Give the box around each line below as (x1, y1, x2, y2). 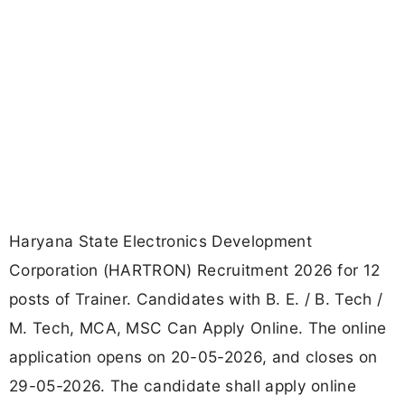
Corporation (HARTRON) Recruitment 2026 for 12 (9, 260, 381, 280)
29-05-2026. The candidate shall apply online (9, 376, 357, 396)
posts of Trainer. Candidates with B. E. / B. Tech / (9, 289, 383, 309)
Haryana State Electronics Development (9, 231, 312, 251)
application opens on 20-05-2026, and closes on (9, 347, 378, 367)
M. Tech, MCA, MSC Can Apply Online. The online (9, 318, 387, 338)
